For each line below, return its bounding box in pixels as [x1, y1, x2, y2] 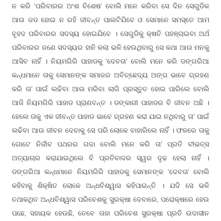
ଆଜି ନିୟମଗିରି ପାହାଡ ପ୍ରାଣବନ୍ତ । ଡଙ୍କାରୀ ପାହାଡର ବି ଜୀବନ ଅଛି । [12, 98, 209, 107]
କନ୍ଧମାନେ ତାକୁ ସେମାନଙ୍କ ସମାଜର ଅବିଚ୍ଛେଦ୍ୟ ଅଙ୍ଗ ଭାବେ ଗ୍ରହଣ [12, 71, 209, 79]
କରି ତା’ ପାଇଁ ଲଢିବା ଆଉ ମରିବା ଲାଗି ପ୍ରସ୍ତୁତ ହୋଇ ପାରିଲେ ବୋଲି [12, 84, 209, 93]
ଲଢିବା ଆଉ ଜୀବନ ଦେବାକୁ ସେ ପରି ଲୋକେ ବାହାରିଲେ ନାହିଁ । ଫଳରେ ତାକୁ [12, 126, 209, 135]
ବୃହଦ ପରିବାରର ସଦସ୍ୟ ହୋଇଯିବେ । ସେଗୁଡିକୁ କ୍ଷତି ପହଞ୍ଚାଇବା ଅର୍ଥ [12, 29, 209, 38]
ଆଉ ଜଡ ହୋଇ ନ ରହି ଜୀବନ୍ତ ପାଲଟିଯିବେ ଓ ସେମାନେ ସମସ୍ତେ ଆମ [12, 15, 209, 24]
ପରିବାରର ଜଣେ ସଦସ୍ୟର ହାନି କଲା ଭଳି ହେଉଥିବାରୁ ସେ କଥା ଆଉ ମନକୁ [12, 43, 209, 52]
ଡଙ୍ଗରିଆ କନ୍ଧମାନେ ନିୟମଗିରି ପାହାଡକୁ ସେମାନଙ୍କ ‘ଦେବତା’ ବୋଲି [12, 167, 209, 176]
